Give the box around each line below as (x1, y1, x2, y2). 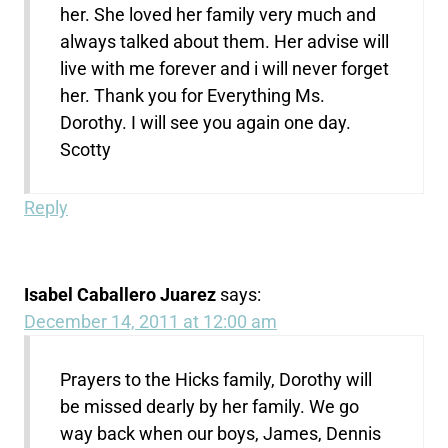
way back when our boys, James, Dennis (60, 422, 382, 444)
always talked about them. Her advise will (60, 30, 390, 52)
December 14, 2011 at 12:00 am (24, 310, 278, 332)
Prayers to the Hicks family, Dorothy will (60, 368, 373, 390)
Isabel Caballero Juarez (24, 283, 217, 305)
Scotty (60, 138, 112, 160)
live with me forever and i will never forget (60, 57, 390, 79)
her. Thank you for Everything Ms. (60, 84, 326, 106)
